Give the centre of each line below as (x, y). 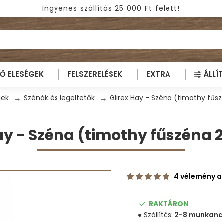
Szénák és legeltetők (59, 97)
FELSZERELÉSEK (95, 74)
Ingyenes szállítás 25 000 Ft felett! (111, 8)
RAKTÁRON (169, 203)
